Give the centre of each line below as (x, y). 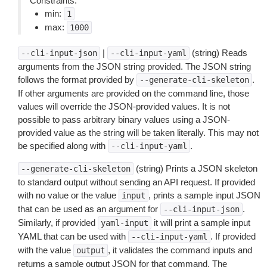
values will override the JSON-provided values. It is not (124, 106)
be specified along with (63, 146)
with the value (46, 250)
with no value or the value (68, 195)
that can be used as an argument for (89, 209)
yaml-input (125, 223)
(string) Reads (218, 53)
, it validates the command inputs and (180, 250)
